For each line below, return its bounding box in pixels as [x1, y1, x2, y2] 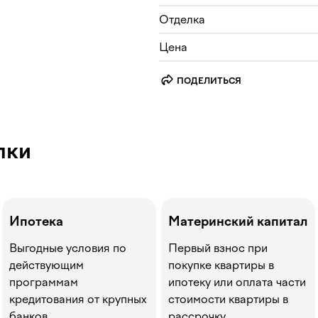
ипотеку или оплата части [168, 275, 306, 289]
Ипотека [9, 214, 63, 229]
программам [9, 275, 78, 289]
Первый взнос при [168, 241, 268, 255]
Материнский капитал [168, 214, 307, 229]
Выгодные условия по [9, 241, 126, 255]
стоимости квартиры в [168, 292, 288, 306]
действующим [9, 258, 84, 272]
